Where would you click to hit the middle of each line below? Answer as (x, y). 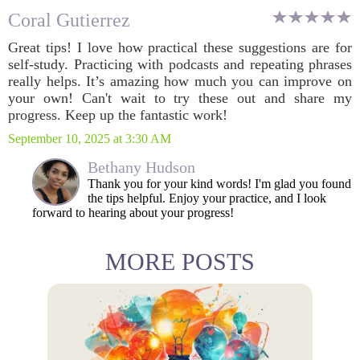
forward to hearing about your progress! (133, 213)
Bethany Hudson (141, 167)
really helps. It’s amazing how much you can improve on (180, 81)
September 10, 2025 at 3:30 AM (90, 139)
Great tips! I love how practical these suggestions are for (180, 47)
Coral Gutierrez (69, 20)
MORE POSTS (180, 262)
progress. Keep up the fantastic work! (118, 115)
